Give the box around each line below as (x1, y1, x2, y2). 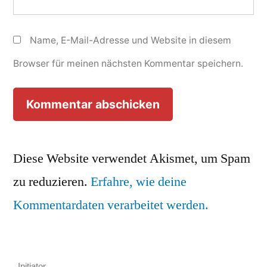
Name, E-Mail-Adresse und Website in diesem (30, 34, 231, 46)
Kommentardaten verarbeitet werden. (13, 197, 209, 214)
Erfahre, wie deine (91, 173, 187, 191)
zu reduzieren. (13, 173, 91, 191)
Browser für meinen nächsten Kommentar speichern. (13, 57, 243, 69)
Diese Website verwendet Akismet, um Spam (13, 150, 250, 167)
